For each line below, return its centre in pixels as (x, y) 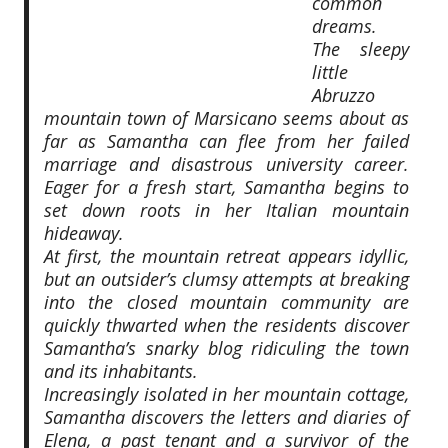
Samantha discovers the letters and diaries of (226, 416)
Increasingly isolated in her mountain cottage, (226, 393)
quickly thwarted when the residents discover (226, 324)
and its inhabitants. (120, 370)
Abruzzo (343, 94)
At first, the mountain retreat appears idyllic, (226, 255)
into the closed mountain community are (226, 301)
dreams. (344, 25)
